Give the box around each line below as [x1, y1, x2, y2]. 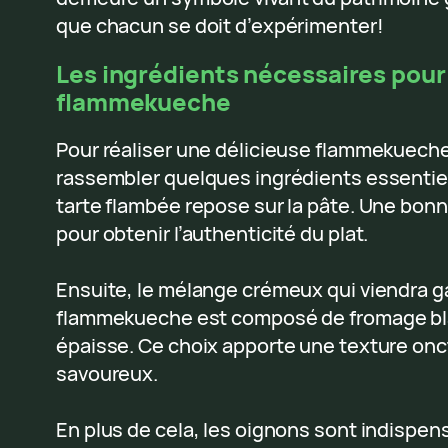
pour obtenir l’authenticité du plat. [56, 219, 369, 247]
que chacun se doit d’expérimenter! [56, 11, 384, 39]
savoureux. [56, 359, 159, 387]
